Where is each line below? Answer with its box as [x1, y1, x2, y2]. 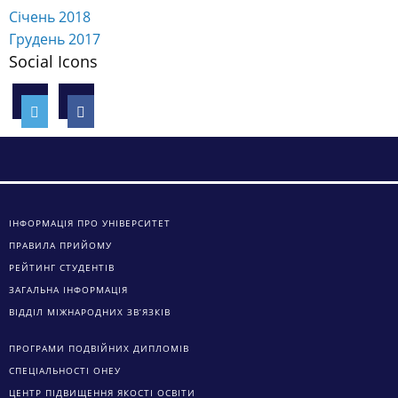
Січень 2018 [9, 6, 91, 27]
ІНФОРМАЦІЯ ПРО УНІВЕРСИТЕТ [9, 216, 171, 229]
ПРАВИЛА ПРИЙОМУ [9, 238, 112, 251]
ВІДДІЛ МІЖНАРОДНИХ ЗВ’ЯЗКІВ [9, 305, 171, 318]
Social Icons [9, 50, 98, 72]
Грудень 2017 [9, 28, 100, 49]
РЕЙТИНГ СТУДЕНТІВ [9, 260, 115, 274]
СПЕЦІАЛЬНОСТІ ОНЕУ [9, 363, 121, 377]
